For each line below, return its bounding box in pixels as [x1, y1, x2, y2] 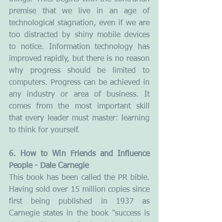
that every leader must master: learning [9, 114, 150, 122]
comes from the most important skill [9, 102, 150, 111]
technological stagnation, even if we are [9, 19, 150, 27]
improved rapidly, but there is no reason [9, 55, 150, 63]
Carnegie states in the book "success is [9, 209, 150, 218]
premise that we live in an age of [9, 7, 150, 15]
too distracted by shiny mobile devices [9, 31, 150, 39]
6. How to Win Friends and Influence [9, 150, 150, 158]
